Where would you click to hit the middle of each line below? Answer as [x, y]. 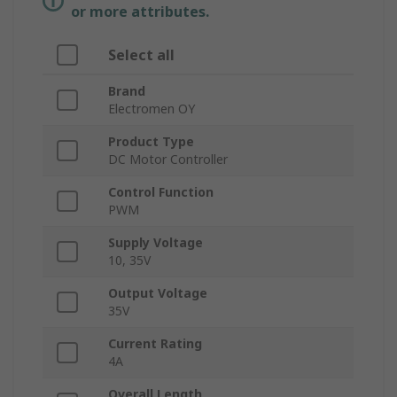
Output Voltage [158, 293]
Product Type [151, 142]
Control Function [161, 192]
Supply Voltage [156, 243]
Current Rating [155, 344]
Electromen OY [152, 109]
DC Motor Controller [168, 160]
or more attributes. [140, 12]
